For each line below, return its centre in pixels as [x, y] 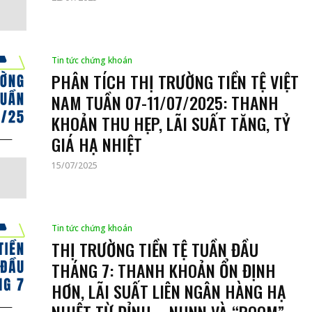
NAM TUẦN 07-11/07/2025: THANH [165, 103]
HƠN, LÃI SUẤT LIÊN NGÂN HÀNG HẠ [169, 291]
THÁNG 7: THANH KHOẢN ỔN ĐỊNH [164, 271]
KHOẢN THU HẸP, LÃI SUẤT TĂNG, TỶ [171, 124]
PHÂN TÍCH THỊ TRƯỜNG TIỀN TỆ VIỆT [175, 82]
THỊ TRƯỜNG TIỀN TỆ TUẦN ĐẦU [155, 250]
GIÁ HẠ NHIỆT [97, 145]
